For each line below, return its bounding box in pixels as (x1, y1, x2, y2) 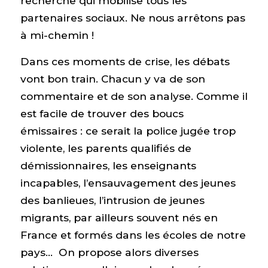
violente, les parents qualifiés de (20, 141, 191, 154)
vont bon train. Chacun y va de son (20, 72, 205, 85)
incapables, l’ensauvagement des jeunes (20, 176, 236, 189)
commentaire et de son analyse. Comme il (20, 89, 248, 102)
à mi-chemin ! (20, 29, 94, 41)
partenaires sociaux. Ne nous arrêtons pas (20, 11, 245, 24)
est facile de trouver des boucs (20, 106, 184, 120)
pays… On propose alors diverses (20, 245, 199, 258)
